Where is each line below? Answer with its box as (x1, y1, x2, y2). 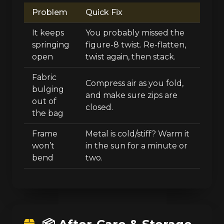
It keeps (32, 27, 64, 37)
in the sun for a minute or (85, 140, 187, 150)
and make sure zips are (85, 90, 177, 100)
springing (32, 39, 69, 49)
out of (32, 96, 56, 106)
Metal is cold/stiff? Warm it (85, 128, 189, 138)
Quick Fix (85, 7, 122, 17)
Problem (32, 7, 67, 17)
